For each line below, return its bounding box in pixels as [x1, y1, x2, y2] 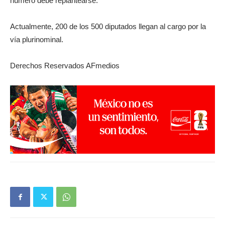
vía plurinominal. [10, 35, 63, 44]
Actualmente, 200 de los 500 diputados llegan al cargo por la [10, 22, 206, 31]
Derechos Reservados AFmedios [10, 61, 120, 70]
